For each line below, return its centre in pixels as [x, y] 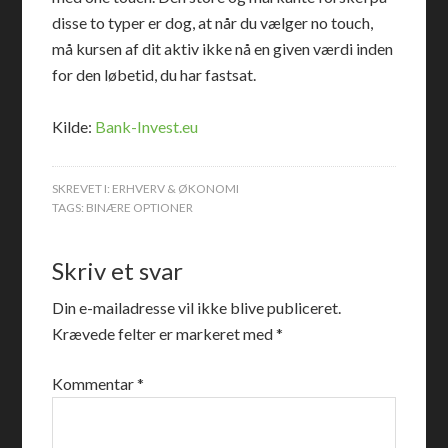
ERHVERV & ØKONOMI [176, 188]
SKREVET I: [82, 188]
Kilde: [74, 126]
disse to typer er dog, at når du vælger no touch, [213, 22]
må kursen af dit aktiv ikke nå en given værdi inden [223, 48]
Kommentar [95, 383]
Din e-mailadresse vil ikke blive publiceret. [197, 307]
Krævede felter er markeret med [164, 333]
